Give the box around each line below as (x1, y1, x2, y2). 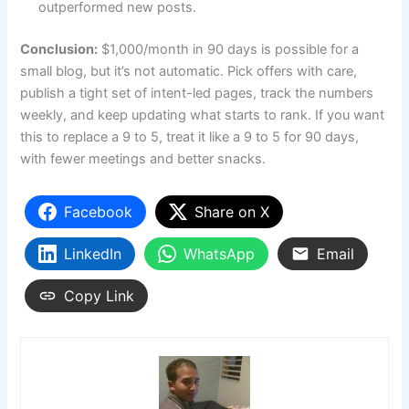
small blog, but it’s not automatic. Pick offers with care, (20, 62, 358, 79)
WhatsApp (184, 245, 256, 263)
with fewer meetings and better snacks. (20, 150, 267, 167)
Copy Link (64, 287, 135, 305)
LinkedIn (64, 245, 122, 263)
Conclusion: (20, 40, 99, 58)
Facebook (64, 203, 133, 221)
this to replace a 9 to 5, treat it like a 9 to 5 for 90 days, (20, 128, 360, 145)
